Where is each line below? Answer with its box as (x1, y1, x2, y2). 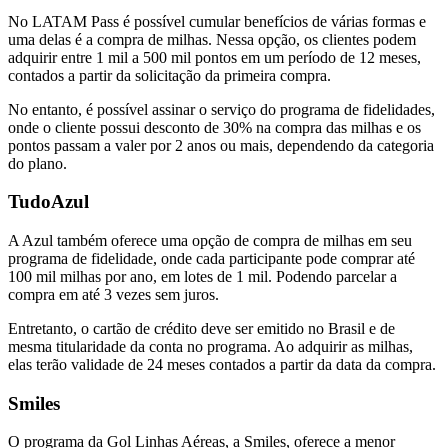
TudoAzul (8, 191, 94, 213)
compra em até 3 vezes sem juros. (8, 285, 219, 303)
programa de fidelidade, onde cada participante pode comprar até (8, 249, 415, 267)
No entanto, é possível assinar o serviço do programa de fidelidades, (8, 100, 435, 118)
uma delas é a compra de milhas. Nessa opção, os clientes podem (8, 30, 416, 48)
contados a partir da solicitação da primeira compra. (8, 66, 331, 84)
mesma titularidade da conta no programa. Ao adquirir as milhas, (8, 337, 413, 355)
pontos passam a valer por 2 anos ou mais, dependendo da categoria (8, 136, 434, 154)
